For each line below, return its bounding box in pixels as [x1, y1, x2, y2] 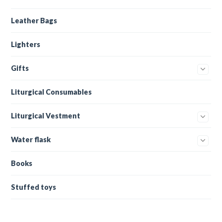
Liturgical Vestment [11, 111, 81, 120]
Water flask [11, 135, 51, 144]
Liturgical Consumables [11, 87, 92, 96]
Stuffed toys [11, 182, 56, 191]
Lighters [11, 40, 41, 49]
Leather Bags [11, 16, 57, 25]
